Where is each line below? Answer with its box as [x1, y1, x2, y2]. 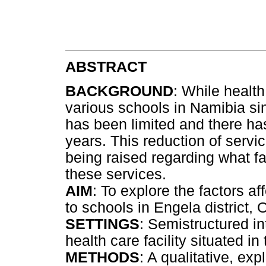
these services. [65, 166, 166, 183]
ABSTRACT [65, 59, 147, 75]
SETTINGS [65, 216, 140, 233]
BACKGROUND [65, 83, 173, 100]
